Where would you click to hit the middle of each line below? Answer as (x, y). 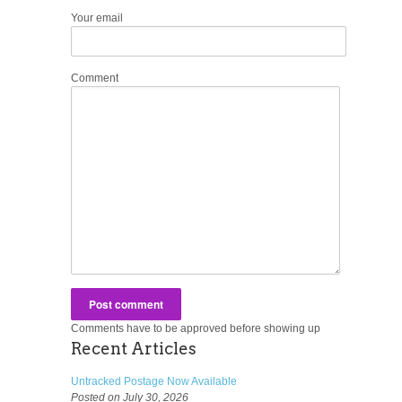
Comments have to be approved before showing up (196, 328)
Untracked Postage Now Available (154, 381)
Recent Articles (134, 348)
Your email (97, 17)
